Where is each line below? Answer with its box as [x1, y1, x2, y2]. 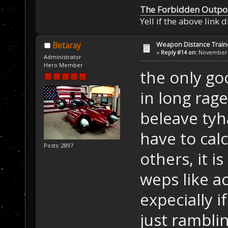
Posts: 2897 [44, 141, 74, 150]
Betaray [52, 40, 81, 51]
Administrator [44, 53, 82, 61]
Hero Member [44, 61, 83, 69]
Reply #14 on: [161, 48, 197, 56]
